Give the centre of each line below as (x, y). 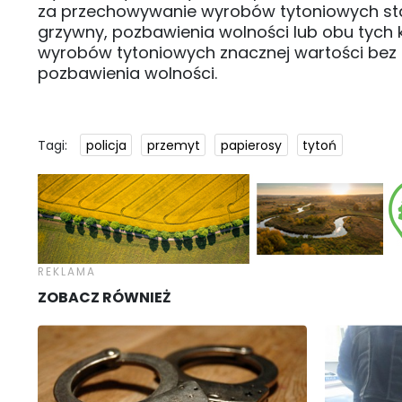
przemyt (173, 145)
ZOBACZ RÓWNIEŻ (105, 298)
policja (106, 145)
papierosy (251, 145)
